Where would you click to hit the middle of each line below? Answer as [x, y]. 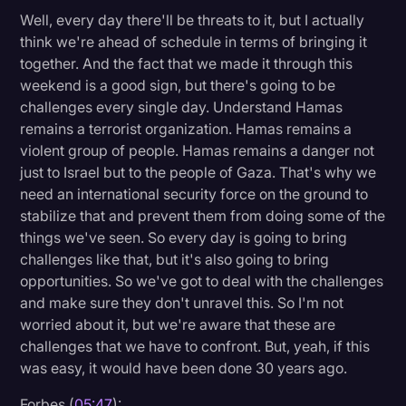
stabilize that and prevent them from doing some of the [203, 215]
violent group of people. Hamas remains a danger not [198, 150]
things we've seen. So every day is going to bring [184, 237]
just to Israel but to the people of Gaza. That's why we [198, 172]
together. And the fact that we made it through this [187, 63]
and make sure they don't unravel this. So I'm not [182, 302]
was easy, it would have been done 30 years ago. [184, 367]
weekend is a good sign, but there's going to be [178, 85]
